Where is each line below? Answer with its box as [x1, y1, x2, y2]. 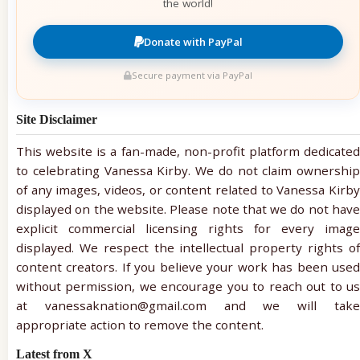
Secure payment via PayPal [132, 68, 252, 81]
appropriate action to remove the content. [16, 316, 264, 333]
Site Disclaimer [16, 112, 97, 126]
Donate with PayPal [143, 34, 243, 49]
